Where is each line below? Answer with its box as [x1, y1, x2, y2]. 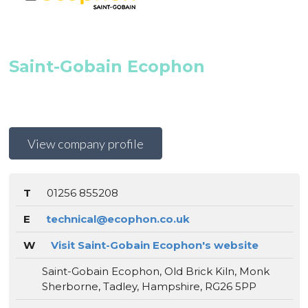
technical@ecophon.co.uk [45, 212, 190, 225]
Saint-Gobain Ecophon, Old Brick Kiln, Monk [41, 264, 269, 278]
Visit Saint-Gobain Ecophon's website [50, 238, 258, 252]
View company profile [27, 135, 144, 151]
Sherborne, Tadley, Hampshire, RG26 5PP [41, 279, 256, 293]
